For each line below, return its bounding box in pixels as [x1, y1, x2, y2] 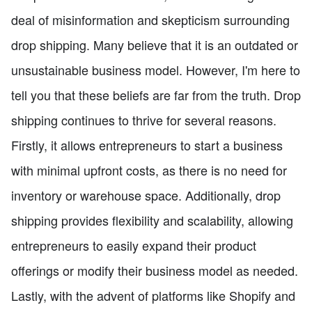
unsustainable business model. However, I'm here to [11, 60, 300, 79]
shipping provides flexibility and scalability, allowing [11, 210, 293, 229]
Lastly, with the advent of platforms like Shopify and [11, 286, 295, 304]
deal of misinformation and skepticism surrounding [11, 10, 290, 29]
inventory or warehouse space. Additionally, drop [11, 185, 281, 204]
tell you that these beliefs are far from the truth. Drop [11, 85, 301, 104]
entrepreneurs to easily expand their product [11, 235, 256, 254]
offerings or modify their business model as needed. [11, 260, 298, 279]
